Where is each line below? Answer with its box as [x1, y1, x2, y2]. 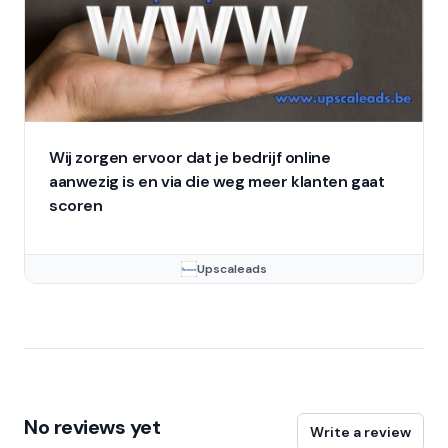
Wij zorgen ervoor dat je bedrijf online [49, 146, 331, 168]
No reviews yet [24, 413, 160, 440]
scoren [49, 194, 103, 216]
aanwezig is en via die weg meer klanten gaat [49, 170, 385, 192]
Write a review [310, 422, 411, 441]
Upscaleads [197, 260, 267, 277]
